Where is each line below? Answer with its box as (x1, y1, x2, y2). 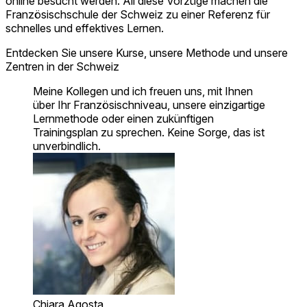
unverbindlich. (33, 139, 101, 153)
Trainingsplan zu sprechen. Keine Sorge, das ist (33, 125, 265, 140)
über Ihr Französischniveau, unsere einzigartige (33, 98, 265, 112)
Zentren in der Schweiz (5, 60, 119, 74)
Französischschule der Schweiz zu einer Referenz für (5, 8, 270, 22)
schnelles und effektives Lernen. (5, 21, 164, 36)
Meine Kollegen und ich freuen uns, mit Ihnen (33, 84, 253, 99)
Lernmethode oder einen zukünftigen (33, 112, 214, 126)
